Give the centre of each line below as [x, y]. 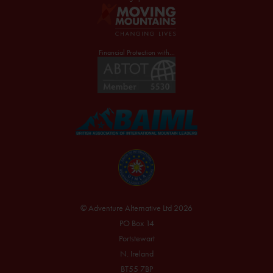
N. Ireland [136, 253]
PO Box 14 [136, 223]
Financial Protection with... [136, 52]
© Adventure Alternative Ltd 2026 [136, 208]
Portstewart [136, 238]
